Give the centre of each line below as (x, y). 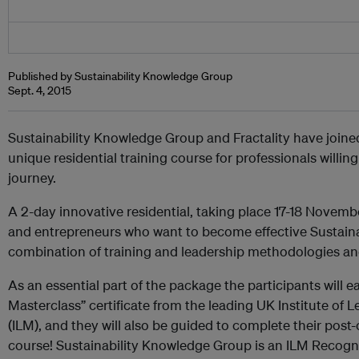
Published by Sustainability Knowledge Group (120, 76)
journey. (32, 177)
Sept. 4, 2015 (40, 91)
